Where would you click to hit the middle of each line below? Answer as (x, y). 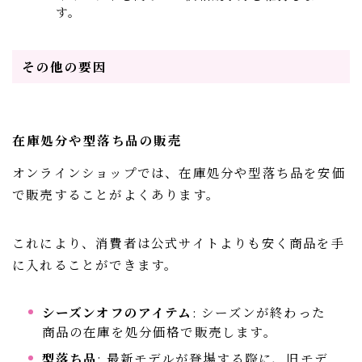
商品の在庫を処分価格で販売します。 (159, 331)
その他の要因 (65, 67)
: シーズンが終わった (259, 311)
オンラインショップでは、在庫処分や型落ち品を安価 (179, 172)
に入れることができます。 (95, 264)
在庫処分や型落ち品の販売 (97, 140)
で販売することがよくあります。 (116, 194)
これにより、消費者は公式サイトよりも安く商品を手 (179, 242)
